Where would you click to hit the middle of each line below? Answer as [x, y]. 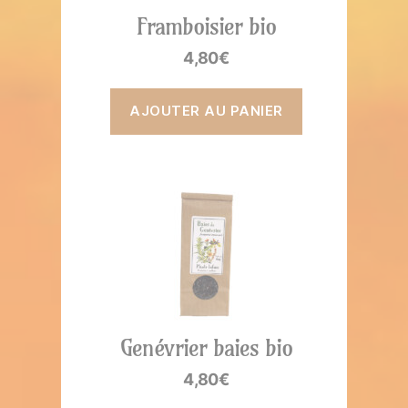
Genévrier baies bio [206, 347]
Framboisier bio [206, 26]
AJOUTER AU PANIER [206, 111]
